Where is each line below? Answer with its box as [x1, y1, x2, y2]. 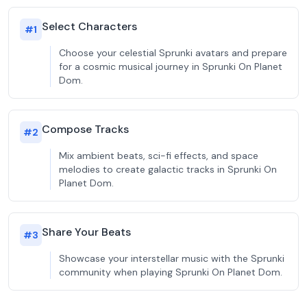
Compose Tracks [42, 122, 129, 136]
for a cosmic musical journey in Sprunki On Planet [59, 60, 282, 73]
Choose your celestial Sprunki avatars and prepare [59, 47, 287, 59]
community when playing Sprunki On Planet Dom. [59, 266, 282, 278]
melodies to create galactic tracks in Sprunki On [59, 163, 277, 175]
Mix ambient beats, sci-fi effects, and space [59, 149, 258, 162]
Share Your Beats [42, 225, 131, 239]
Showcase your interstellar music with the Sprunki [59, 252, 284, 265]
